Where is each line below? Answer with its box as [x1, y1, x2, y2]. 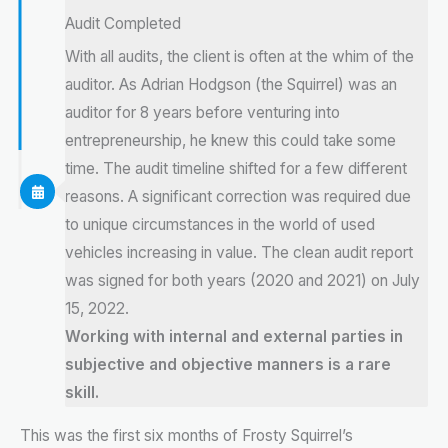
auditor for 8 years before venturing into [65, 102, 340, 122]
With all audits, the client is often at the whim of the [65, 46, 414, 66]
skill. [65, 382, 99, 402]
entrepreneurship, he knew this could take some [65, 130, 396, 150]
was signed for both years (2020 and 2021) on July [65, 270, 420, 290]
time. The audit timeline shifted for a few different [65, 158, 407, 178]
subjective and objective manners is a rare [65, 354, 391, 374]
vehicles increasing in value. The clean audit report [65, 242, 413, 262]
